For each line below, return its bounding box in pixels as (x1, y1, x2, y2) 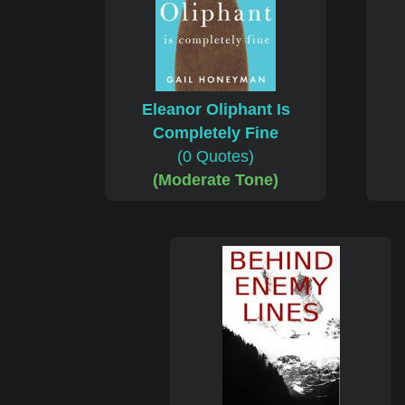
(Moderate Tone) (153, 171, 278, 190)
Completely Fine (153, 124, 278, 143)
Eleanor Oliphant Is (141, 100, 290, 119)
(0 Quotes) (177, 147, 254, 166)
